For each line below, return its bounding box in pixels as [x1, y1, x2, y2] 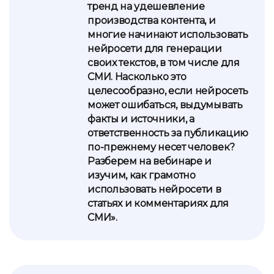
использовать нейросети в [87, 183, 221, 195]
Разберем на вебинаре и [87, 155, 212, 167]
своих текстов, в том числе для [87, 57, 240, 68]
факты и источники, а [87, 113, 194, 125]
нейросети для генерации [87, 43, 222, 54]
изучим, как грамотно [87, 169, 196, 181]
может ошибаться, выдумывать [87, 99, 243, 111]
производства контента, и [87, 15, 216, 26]
